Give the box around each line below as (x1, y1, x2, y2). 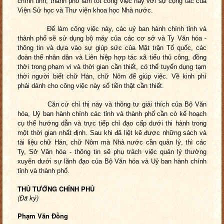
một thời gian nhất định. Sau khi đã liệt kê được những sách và (17, 129, 206, 137)
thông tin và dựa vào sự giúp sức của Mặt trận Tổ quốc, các (17, 44, 206, 52)
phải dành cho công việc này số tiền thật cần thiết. (17, 82, 164, 90)
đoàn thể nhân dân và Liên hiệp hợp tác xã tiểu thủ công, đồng (17, 53, 206, 61)
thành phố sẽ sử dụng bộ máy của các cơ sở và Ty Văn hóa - (17, 34, 206, 42)
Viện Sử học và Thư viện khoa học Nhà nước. (17, 6, 153, 14)
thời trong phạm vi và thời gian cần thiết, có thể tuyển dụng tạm (17, 63, 206, 71)
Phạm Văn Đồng (17, 211, 68, 221)
